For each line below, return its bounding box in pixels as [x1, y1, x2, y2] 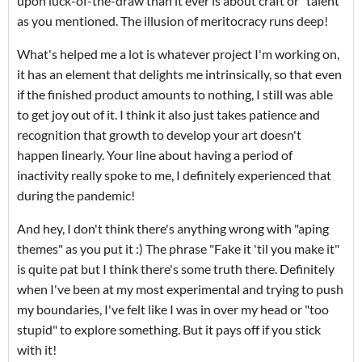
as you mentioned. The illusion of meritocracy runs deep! [17, 13, 328, 29]
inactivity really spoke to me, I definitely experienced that [17, 167, 331, 183]
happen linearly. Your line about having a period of [17, 147, 293, 163]
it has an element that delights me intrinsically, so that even [17, 66, 342, 82]
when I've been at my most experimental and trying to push [17, 281, 343, 297]
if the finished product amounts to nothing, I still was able [17, 86, 333, 103]
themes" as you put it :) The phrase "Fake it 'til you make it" [17, 241, 339, 257]
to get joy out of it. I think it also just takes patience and [17, 107, 320, 123]
